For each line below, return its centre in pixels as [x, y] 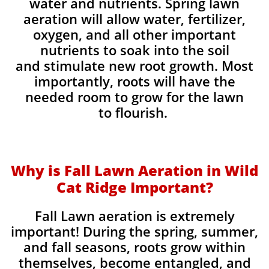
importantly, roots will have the [134, 81]
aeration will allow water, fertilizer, [134, 19]
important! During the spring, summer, [134, 231]
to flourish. [134, 112]
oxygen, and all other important [134, 34]
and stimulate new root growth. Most [134, 65]
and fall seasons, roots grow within [134, 247]
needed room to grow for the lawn [134, 97]
